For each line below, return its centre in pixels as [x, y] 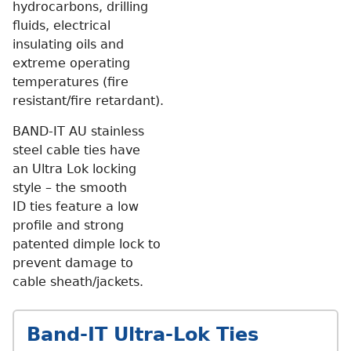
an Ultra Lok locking [74, 168]
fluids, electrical [62, 25]
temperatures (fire [71, 81]
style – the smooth [70, 187]
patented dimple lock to [87, 244]
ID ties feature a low [76, 206]
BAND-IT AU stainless [78, 131]
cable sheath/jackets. [78, 281]
